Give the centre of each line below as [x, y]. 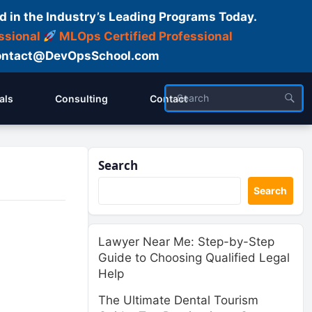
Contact [169, 99]
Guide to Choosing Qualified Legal [194, 258]
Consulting [81, 99]
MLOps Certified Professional [146, 36]
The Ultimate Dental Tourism [178, 300]
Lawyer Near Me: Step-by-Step [186, 242]
